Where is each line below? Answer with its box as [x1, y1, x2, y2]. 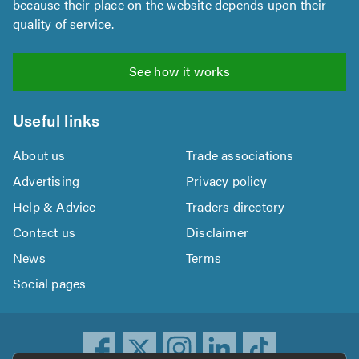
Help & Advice [13, 196, 96, 216]
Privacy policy [186, 171, 267, 190]
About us [13, 145, 66, 164]
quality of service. [13, 14, 114, 33]
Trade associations [186, 145, 294, 164]
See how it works [128, 61, 231, 80]
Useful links [13, 107, 100, 131]
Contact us [13, 222, 75, 241]
